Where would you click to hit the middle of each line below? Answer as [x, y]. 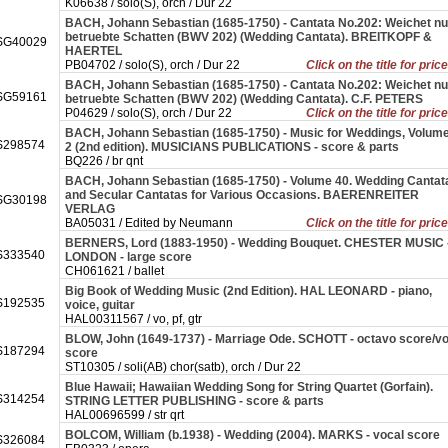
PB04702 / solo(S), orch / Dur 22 [152, 65]
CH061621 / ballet [114, 271]
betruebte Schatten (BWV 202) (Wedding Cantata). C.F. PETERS [245, 99]
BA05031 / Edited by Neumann [149, 223]
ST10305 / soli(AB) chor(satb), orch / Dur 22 [183, 367]
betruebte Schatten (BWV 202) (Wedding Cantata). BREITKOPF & [248, 37]
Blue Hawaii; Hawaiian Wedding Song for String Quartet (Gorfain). [249, 387]
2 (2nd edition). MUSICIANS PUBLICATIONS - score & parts [233, 147]
